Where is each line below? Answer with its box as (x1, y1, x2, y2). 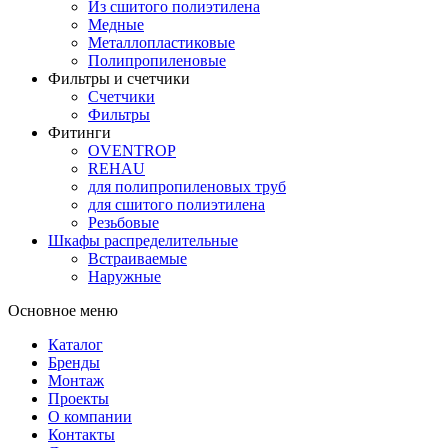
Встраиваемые (88, 249, 187, 267)
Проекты (48, 389, 109, 407)
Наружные (88, 267, 161, 285)
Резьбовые (88, 213, 159, 231)
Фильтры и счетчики (48, 69, 190, 87)
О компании (48, 407, 132, 425)
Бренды (48, 353, 100, 371)
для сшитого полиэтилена (88, 195, 265, 213)
